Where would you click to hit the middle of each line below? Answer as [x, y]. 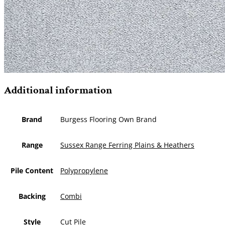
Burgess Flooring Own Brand [108, 119]
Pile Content [32, 170]
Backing [32, 196]
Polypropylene [84, 170]
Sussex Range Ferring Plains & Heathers [127, 145]
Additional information [58, 90]
